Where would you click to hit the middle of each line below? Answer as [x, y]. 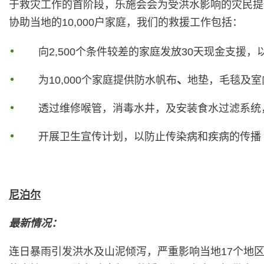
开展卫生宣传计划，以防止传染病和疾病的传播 [150, 136]
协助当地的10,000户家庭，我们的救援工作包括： [126, 22]
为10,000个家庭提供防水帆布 [108, 80]
